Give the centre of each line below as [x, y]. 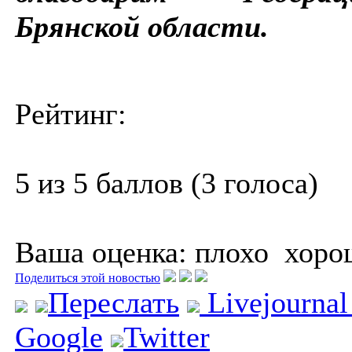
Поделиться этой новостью [88, 277]
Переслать [114, 302]
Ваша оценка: [101, 252]
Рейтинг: [71, 114]
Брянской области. [142, 26]
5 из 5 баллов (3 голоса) [167, 183]
